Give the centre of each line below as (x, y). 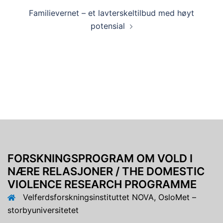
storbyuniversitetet (43, 210)
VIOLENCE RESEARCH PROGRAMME (102, 184)
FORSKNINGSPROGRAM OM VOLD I (100, 158)
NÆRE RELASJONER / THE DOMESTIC (106, 171)
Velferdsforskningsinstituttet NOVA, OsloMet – (110, 197)
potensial (108, 26)
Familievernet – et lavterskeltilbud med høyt (111, 13)
